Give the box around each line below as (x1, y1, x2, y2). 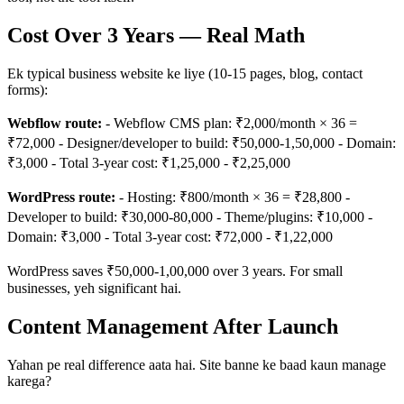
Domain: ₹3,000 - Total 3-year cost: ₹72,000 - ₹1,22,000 (7, 229, 333, 245)
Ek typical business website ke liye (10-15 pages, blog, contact (7, 66, 363, 82)
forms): (7, 82, 48, 98)
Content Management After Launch (7, 314, 338, 338)
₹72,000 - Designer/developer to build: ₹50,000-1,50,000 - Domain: (7, 135, 396, 151)
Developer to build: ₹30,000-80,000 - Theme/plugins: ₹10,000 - (7, 209, 372, 225)
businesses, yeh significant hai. (7, 280, 181, 297)
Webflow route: (7, 115, 102, 132)
